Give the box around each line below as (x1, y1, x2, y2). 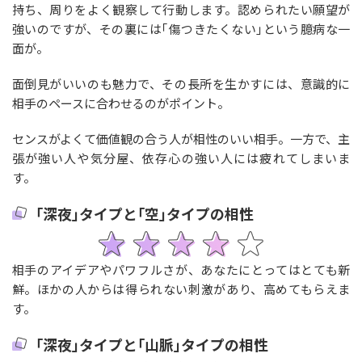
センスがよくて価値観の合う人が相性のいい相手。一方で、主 (11, 129, 351, 147)
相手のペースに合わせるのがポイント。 (11, 94, 229, 112)
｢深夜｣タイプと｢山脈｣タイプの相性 (35, 333, 268, 355)
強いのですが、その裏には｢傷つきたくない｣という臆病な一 (11, 19, 351, 37)
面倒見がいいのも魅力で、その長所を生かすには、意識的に (11, 74, 351, 92)
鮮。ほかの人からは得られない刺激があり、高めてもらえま (11, 280, 351, 297)
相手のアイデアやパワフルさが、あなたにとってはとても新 (11, 260, 351, 278)
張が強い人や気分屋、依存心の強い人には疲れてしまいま (11, 149, 351, 166)
